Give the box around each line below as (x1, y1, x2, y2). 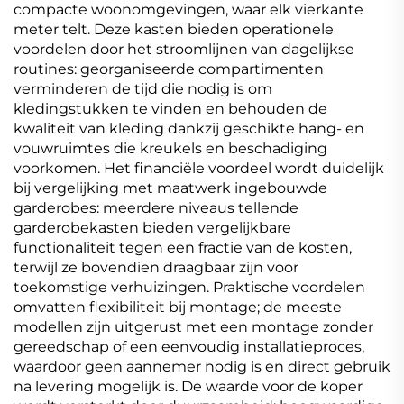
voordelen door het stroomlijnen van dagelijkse (14, 41, 354, 59)
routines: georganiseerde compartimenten (14, 60, 324, 78)
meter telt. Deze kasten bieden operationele (14, 21, 334, 39)
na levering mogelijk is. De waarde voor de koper (14, 378, 363, 396)
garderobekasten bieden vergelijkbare (14, 219, 291, 237)
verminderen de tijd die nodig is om (14, 80, 272, 98)
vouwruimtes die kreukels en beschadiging (14, 140, 327, 158)
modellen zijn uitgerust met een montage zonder (14, 318, 373, 336)
